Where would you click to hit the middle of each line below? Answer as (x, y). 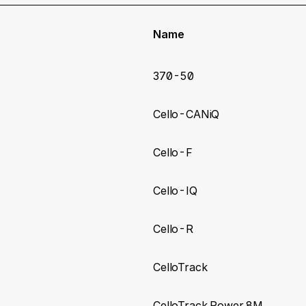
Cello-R (173, 228)
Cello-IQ (175, 190)
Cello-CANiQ (186, 114)
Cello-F (173, 152)
